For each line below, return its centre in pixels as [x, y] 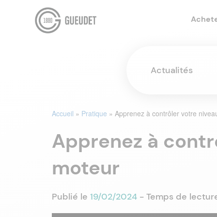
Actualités [171, 70]
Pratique [94, 113]
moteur [86, 168]
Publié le [71, 197]
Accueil [63, 113]
